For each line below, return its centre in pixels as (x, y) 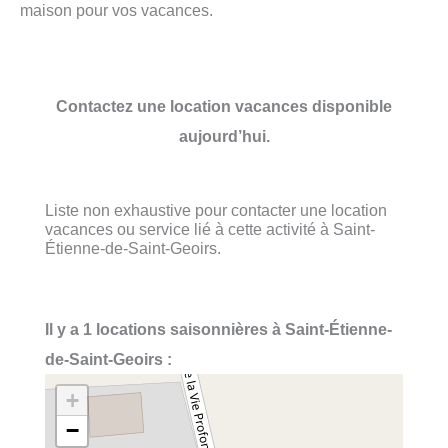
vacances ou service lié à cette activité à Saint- (210, 228)
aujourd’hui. (224, 135)
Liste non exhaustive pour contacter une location (216, 209)
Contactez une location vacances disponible (224, 105)
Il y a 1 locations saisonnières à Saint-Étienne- (218, 329)
